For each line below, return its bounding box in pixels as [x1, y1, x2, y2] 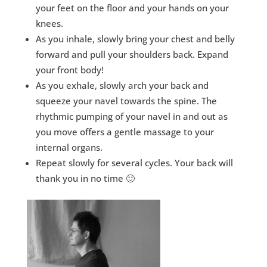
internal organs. [35, 141, 103, 153]
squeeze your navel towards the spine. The [35, 94, 217, 107]
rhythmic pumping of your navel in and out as [35, 110, 228, 122]
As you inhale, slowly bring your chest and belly [35, 32, 235, 45]
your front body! [35, 63, 104, 76]
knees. [35, 17, 63, 29]
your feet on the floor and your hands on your [35, 1, 229, 14]
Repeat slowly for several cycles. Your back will [35, 156, 233, 169]
